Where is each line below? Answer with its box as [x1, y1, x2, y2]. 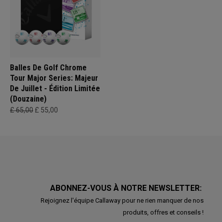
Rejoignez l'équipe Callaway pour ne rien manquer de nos [40, 197, 204, 204]
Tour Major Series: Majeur [10, 73, 98, 83]
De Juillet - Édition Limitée [10, 84, 100, 93]
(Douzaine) [10, 94, 47, 104]
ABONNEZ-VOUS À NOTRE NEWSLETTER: [50, 183, 204, 193]
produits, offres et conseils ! [122, 209, 204, 216]
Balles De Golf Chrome [10, 63, 87, 72]
